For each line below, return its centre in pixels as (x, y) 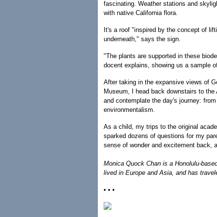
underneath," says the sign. (142, 39)
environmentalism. (129, 110)
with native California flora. (141, 13)
